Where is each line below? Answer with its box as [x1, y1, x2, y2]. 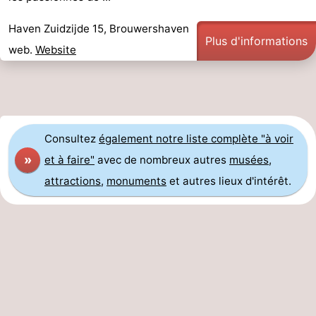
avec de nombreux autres [95, 153, 229, 167]
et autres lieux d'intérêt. [166, 174, 291, 188]
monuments [107, 174, 166, 188]
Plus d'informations [205, 34, 308, 49]
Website [35, 43, 76, 57]
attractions [44, 174, 101, 188]
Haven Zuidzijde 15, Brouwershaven [8, 22, 189, 36]
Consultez [44, 132, 99, 146]
